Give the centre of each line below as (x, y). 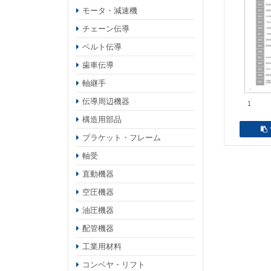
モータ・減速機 (109, 10)
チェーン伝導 (106, 28)
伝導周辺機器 (106, 101)
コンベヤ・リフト (113, 264)
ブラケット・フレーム (121, 137)
